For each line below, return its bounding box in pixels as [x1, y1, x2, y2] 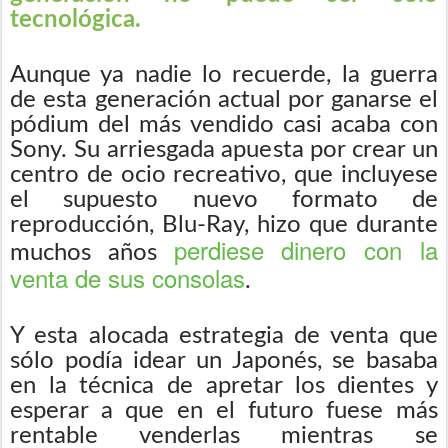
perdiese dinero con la [173, 231, 439, 267]
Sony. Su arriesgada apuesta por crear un [10, 137, 438, 162]
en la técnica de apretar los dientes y [10, 373, 438, 398]
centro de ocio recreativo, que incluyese [10, 162, 438, 187]
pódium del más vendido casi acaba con [10, 112, 438, 137]
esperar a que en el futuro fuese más [10, 398, 438, 423]
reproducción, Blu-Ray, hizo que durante [10, 212, 438, 237]
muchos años [10, 240, 174, 265]
